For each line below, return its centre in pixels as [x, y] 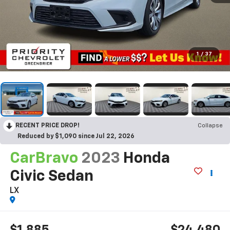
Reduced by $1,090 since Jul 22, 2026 [76, 137]
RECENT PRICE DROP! [47, 126]
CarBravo [44, 159]
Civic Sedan [51, 177]
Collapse [210, 126]
